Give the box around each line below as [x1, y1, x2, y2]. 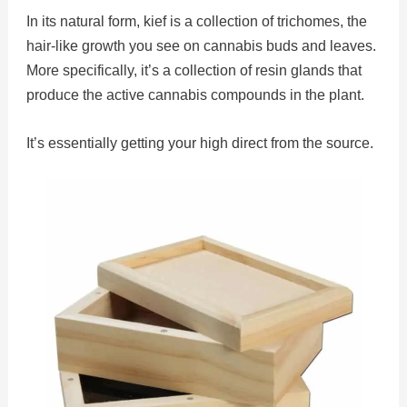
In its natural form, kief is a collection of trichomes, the [25, 13, 367, 29]
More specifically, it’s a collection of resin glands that [25, 62, 362, 78]
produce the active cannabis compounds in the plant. [25, 86, 372, 103]
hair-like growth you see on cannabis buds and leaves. [25, 37, 376, 54]
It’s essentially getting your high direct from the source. [25, 134, 377, 151]
